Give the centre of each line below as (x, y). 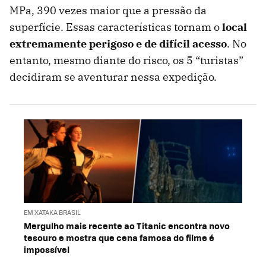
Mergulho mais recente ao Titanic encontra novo (127, 225)
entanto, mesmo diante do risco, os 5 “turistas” (126, 61)
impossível (47, 249)
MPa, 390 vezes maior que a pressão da (108, 11)
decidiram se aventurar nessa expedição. (113, 77)
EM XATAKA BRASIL (52, 212)
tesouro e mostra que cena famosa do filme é (119, 237)
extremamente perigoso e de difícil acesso (118, 44)
